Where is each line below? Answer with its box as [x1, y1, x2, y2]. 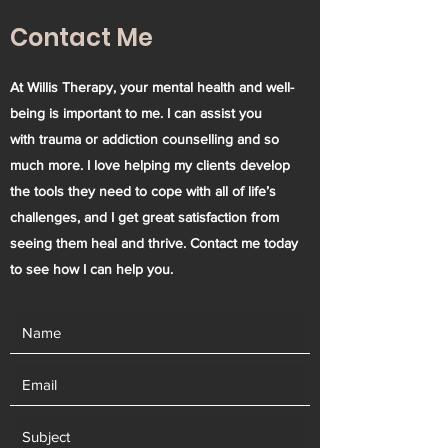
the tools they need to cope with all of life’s [10, 183, 276, 199]
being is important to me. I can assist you [10, 105, 262, 121]
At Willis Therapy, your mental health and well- [10, 79, 294, 95]
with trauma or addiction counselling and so [10, 131, 279, 147]
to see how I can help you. [10, 261, 173, 277]
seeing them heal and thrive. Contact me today [10, 235, 298, 251]
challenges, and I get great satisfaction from [10, 209, 279, 225]
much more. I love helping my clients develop [10, 157, 290, 173]
